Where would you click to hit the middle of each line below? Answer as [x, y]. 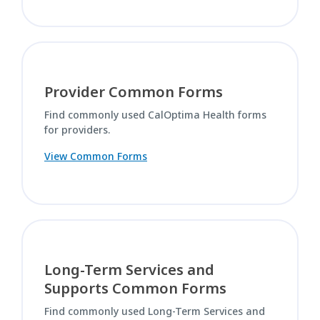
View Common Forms [96, 156]
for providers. [77, 130]
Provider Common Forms [134, 92]
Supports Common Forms [135, 288]
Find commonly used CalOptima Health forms [155, 115]
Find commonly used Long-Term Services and [155, 311]
